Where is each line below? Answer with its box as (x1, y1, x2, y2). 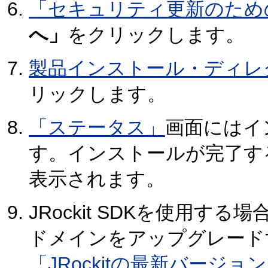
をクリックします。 (68, 24, 245, 46)
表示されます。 (29, 168, 165, 190)
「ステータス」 (29, 117, 165, 139)
